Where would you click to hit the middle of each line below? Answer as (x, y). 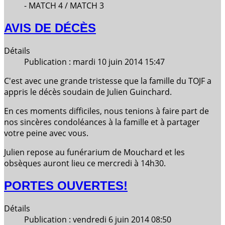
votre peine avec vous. (46, 133)
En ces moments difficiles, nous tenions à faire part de (106, 111)
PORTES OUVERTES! (66, 186)
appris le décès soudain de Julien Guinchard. (88, 92)
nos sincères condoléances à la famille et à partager (102, 122)
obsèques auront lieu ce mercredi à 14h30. (85, 163)
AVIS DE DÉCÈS (50, 28)
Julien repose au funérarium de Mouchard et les (94, 152)
